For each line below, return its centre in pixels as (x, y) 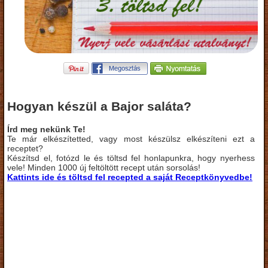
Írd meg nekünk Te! (46, 129)
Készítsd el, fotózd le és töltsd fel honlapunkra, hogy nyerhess (131, 158)
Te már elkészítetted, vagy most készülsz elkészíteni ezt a (131, 138)
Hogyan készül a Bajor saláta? (99, 106)
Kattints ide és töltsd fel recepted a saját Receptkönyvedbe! (130, 177)
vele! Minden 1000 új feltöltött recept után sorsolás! (104, 167)
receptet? (25, 148)
